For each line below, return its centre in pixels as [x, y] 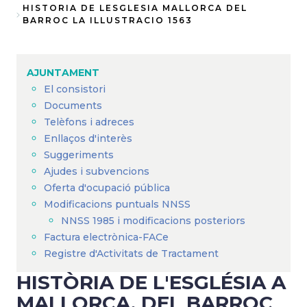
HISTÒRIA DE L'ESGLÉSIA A [151, 282]
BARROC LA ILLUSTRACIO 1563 [107, 20]
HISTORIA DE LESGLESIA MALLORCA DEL [135, 8]
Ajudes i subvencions [97, 171]
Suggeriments [79, 155]
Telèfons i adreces [89, 122]
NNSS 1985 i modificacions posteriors [155, 221]
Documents [73, 106]
